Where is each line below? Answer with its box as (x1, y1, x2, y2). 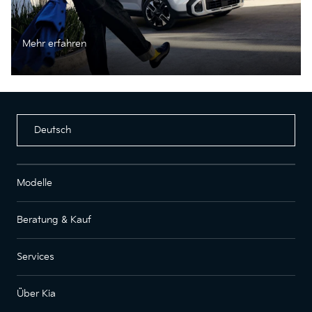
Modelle (17, 176, 52, 189)
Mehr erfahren (22, 37, 86, 49)
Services (17, 250, 54, 263)
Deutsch (34, 123, 71, 136)
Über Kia (17, 287, 56, 299)
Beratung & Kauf (17, 213, 91, 226)
